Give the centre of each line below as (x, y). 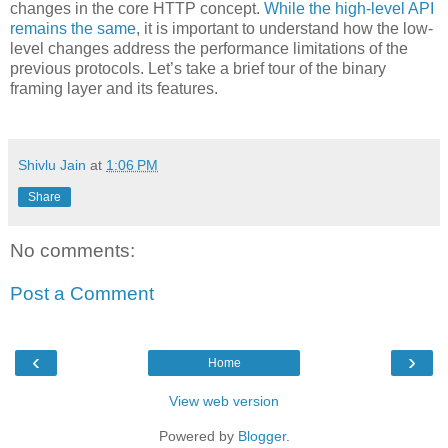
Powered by (198, 435)
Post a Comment (82, 294)
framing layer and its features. (114, 88)
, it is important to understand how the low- (284, 28)
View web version (224, 400)
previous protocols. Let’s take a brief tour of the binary (198, 68)
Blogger (261, 435)
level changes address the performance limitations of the (209, 48)
